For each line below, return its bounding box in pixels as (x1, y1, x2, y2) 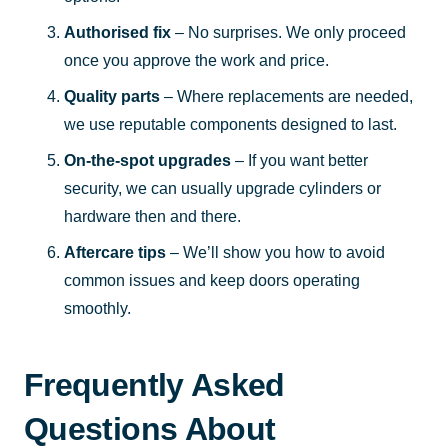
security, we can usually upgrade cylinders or (64, 179, 381, 197)
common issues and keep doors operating (64, 271, 360, 289)
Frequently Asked (24, 366, 285, 403)
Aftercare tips (64, 243, 166, 261)
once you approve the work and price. (64, 51, 329, 69)
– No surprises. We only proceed (171, 23, 406, 41)
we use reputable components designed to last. (64, 115, 397, 133)
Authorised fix (64, 23, 171, 41)
